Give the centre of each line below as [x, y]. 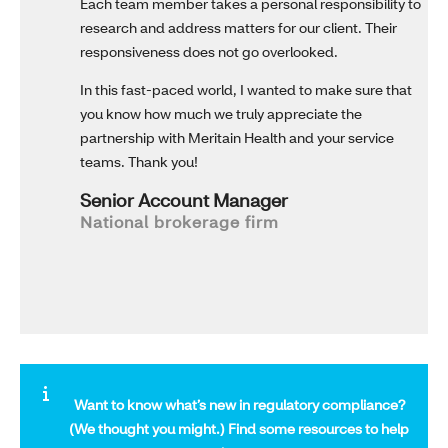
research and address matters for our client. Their [238, 28]
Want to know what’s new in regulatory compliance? [239, 405]
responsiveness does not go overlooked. [209, 52]
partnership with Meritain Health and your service [237, 138]
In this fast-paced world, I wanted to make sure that [246, 90]
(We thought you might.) [148, 429]
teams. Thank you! [139, 162]
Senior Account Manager [184, 200]
